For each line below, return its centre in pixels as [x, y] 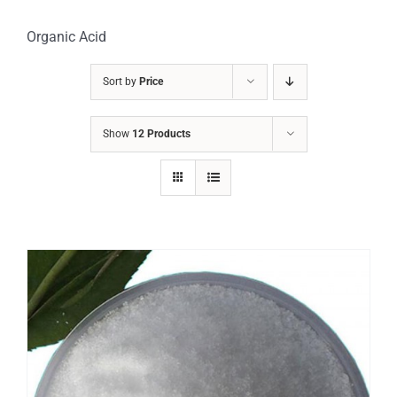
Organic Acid [66, 37]
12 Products [161, 134]
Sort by [121, 82]
